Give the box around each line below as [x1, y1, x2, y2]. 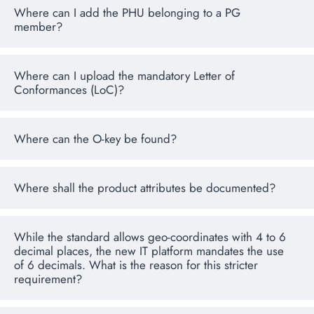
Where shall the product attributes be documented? [14, 179, 275, 197]
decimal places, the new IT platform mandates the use [14, 243, 284, 260]
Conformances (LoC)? [14, 81, 124, 99]
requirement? [14, 271, 82, 288]
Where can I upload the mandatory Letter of [14, 67, 235, 85]
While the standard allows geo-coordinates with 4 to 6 [14, 228, 286, 246]
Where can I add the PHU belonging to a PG [14, 4, 240, 22]
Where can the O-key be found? [14, 130, 177, 148]
